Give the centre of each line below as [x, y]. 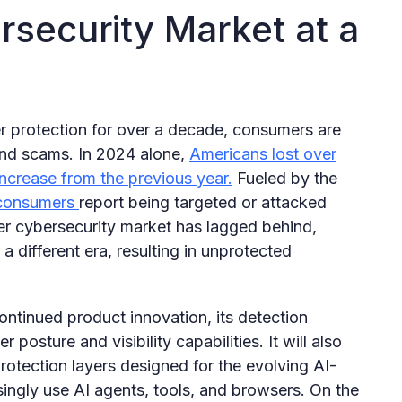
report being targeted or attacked [203, 202]
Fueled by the [285, 178]
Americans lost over [263, 153]
